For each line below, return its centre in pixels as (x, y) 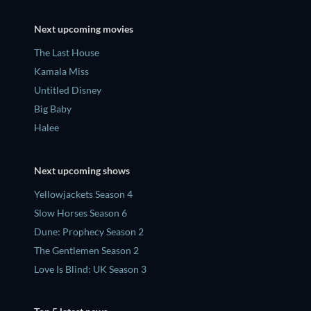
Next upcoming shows (82, 170)
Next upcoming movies (84, 29)
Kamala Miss (61, 72)
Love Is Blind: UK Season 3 (90, 269)
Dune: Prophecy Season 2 (89, 231)
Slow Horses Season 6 (81, 212)
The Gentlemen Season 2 (86, 250)
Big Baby (53, 109)
